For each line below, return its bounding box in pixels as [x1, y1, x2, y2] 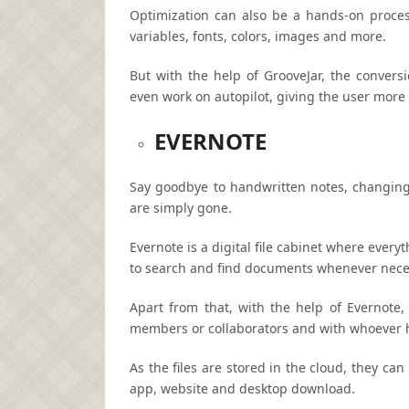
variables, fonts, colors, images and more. [130, 27, 386, 45]
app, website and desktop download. [130, 379, 355, 397]
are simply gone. [130, 198, 232, 216]
